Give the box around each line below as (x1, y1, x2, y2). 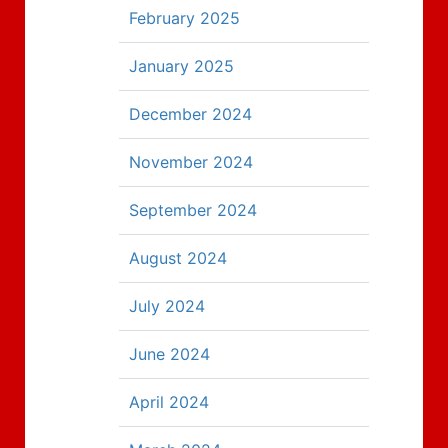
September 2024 (129, 200, 257, 220)
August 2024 (129, 248, 227, 268)
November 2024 (129, 152, 253, 172)
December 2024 (129, 104, 252, 124)
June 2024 (129, 344, 210, 364)
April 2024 (129, 392, 209, 412)
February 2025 (129, 8, 240, 28)
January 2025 (129, 56, 234, 76)
